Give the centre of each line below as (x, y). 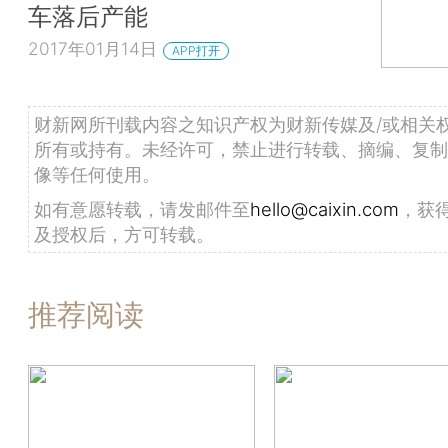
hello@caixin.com (324, 208)
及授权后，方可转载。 (124, 233)
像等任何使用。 (97, 173)
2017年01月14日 (92, 48)
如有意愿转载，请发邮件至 (142, 208)
